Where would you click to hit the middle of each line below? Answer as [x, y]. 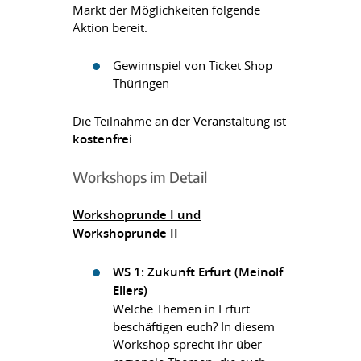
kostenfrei [102, 139]
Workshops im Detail [140, 177]
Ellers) [130, 290]
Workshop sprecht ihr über [187, 344]
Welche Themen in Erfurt [181, 309]
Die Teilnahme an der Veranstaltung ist [179, 121]
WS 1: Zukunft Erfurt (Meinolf [198, 272]
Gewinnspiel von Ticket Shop [193, 65]
